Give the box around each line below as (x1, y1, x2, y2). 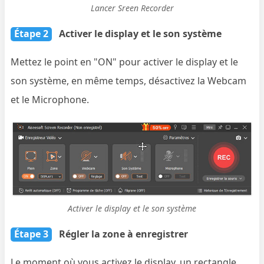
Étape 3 (14, 227, 49, 241)
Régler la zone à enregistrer (59, 227, 189, 241)
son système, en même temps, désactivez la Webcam (11, 74, 247, 87)
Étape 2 (14, 27, 49, 40)
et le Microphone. (11, 93, 90, 106)
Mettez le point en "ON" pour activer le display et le (11, 55, 239, 68)
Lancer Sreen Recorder (90, 2, 174, 14)
